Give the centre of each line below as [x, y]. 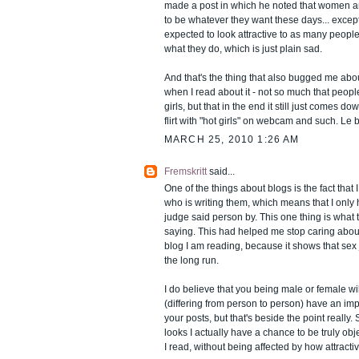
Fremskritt [186, 172]
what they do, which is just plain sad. [243, 49]
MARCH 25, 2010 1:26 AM [232, 140]
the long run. [192, 261]
